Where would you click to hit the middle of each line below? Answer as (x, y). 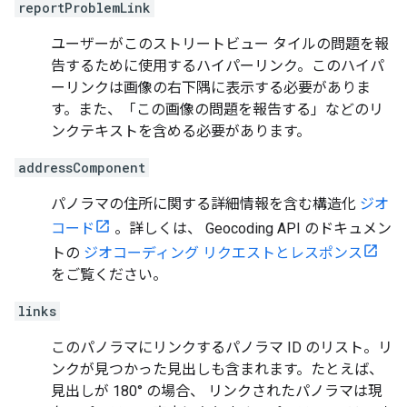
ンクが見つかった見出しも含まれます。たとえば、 (217, 370)
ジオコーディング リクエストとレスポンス (223, 253)
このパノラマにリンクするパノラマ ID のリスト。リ (222, 348)
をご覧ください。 (109, 275)
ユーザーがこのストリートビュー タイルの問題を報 (220, 45)
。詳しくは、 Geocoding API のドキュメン (251, 229)
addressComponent (82, 168)
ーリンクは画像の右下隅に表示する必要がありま (211, 88)
